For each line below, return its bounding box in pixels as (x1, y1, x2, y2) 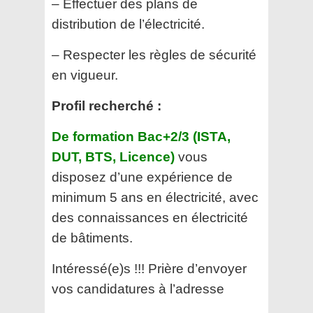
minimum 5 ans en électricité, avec (52, 190, 259, 205)
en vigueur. (52, 68, 118, 83)
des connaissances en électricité (52, 210, 248, 226)
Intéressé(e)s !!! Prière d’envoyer (52, 261, 247, 277)
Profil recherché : (52, 99, 161, 114)
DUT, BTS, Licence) (52, 150, 175, 165)
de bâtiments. (52, 231, 133, 246)
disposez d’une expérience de (52, 170, 233, 185)
